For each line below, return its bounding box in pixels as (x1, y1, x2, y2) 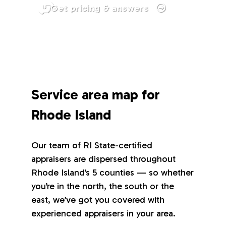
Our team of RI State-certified (31, 140, 153, 151)
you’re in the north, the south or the (31, 181, 175, 192)
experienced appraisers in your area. (31, 208, 176, 219)
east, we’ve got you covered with (31, 194, 165, 206)
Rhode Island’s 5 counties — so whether (31, 167, 194, 179)
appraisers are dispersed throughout (31, 153, 176, 165)
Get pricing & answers (50, 3, 151, 14)
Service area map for (31, 86, 160, 103)
